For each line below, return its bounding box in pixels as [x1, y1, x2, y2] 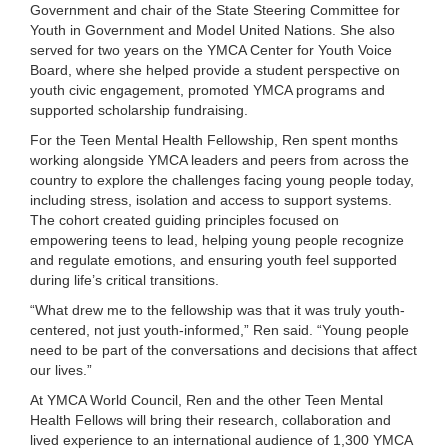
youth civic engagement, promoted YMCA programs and [30, 82, 385, 98]
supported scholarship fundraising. [30, 102, 248, 118]
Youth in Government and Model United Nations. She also [30, 22, 395, 38]
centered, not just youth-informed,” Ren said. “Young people [30, 322, 409, 338]
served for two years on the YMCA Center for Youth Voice [30, 42, 392, 58]
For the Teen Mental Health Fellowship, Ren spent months [30, 132, 398, 148]
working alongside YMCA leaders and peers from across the [30, 152, 409, 168]
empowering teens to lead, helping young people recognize [30, 232, 404, 248]
